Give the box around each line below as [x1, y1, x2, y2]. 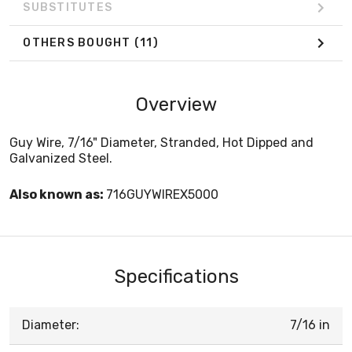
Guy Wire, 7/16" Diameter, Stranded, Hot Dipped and [9, 134, 313, 150]
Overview [135, 93, 217, 115]
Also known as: [9, 186, 106, 202]
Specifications [113, 265, 239, 288]
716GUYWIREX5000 [106, 186, 218, 202]
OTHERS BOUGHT [23, 36, 134, 50]
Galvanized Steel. [9, 150, 112, 166]
